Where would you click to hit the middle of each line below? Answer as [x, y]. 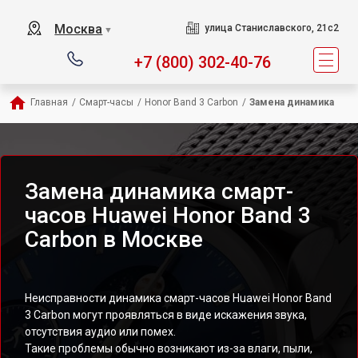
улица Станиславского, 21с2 [271, 28]
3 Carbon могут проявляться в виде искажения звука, [166, 315]
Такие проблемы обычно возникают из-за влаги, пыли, [169, 348]
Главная [49, 102]
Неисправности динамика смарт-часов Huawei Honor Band [178, 298]
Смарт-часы [106, 102]
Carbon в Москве [114, 239]
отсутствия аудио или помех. [100, 332]
